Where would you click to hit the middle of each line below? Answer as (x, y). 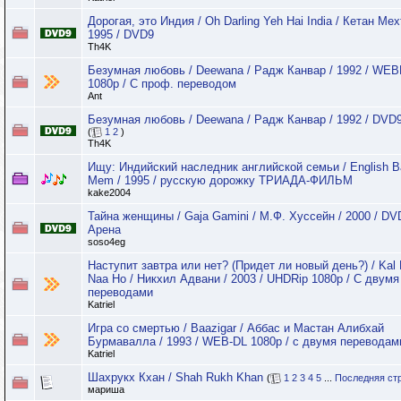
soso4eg (107, 242)
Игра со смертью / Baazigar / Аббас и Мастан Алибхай (236, 328)
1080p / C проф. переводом (162, 84)
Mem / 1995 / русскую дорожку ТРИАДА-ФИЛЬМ (220, 180)
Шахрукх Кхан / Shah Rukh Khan (175, 377)
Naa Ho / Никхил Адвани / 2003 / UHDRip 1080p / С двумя (243, 279)
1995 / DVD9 (121, 34)
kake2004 (109, 192)
